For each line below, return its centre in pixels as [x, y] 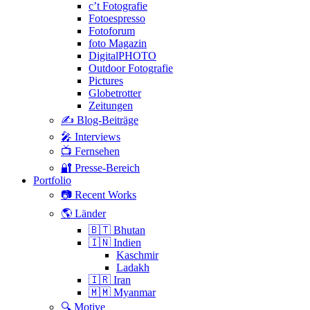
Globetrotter [115, 93]
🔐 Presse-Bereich [100, 168]
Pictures [106, 81]
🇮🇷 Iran [110, 280]
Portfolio [52, 181]
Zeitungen [111, 106]
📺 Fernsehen [90, 152]
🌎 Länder [83, 214]
